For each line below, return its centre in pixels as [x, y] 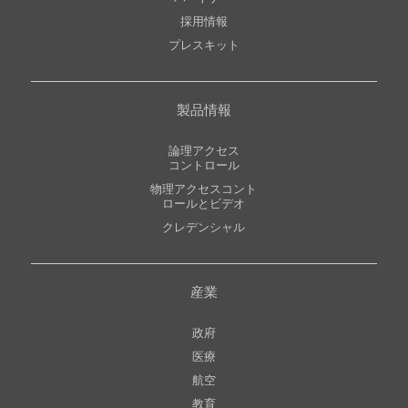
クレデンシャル [204, 228]
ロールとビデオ [204, 204]
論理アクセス [204, 151]
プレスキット [204, 46]
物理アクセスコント [204, 189]
